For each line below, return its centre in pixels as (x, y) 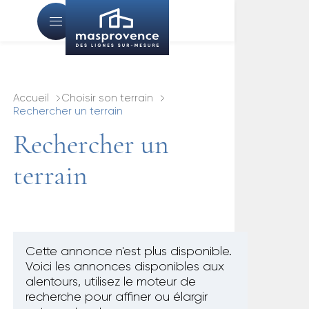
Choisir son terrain (107, 98)
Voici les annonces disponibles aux (125, 267)
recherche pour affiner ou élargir (117, 297)
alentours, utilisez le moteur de (111, 282)
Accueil (31, 98)
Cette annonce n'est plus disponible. (129, 252)
